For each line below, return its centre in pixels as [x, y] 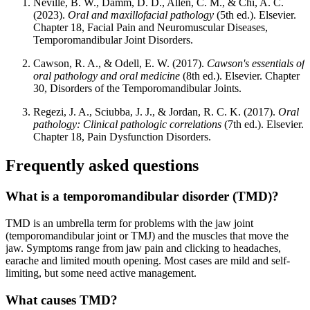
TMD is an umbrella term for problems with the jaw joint [129, 224]
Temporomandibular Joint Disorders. [113, 39]
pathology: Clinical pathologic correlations [127, 124]
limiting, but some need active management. [101, 273]
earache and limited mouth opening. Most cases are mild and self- [148, 261]
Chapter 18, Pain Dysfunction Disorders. [122, 136]
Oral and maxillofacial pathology [141, 15]
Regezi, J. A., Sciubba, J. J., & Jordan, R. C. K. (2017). [156, 111]
